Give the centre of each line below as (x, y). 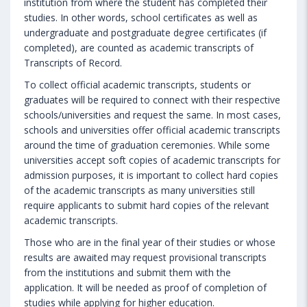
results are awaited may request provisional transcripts (145, 257)
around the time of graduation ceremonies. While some (147, 145)
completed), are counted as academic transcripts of (139, 47)
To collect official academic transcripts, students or (137, 84)
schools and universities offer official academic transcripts (152, 130)
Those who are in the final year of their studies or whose (150, 242)
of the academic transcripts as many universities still (139, 190)
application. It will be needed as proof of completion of (145, 287)
